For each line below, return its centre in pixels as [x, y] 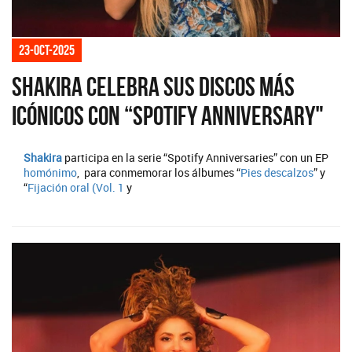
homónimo [50, 173]
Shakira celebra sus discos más [153, 87]
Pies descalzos [277, 173]
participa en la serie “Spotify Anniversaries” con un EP [195, 158]
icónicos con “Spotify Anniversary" [168, 116]
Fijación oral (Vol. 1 [76, 188]
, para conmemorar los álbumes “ [159, 173]
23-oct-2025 [47, 51]
